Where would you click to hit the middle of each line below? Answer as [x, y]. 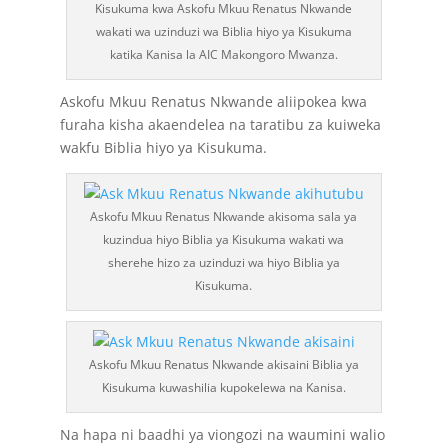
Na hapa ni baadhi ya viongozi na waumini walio [222, 434]
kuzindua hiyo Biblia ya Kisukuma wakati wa [224, 239]
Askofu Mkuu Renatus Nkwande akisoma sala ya [224, 216]
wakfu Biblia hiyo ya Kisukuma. [163, 147]
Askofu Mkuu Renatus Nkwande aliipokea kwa [213, 101]
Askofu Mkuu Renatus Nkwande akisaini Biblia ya [223, 364]
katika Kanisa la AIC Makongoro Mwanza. [223, 54]
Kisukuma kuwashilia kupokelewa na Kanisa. [223, 387]
